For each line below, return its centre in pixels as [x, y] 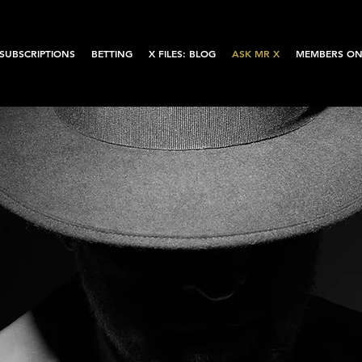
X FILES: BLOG [182, 53]
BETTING [112, 53]
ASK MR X [256, 53]
